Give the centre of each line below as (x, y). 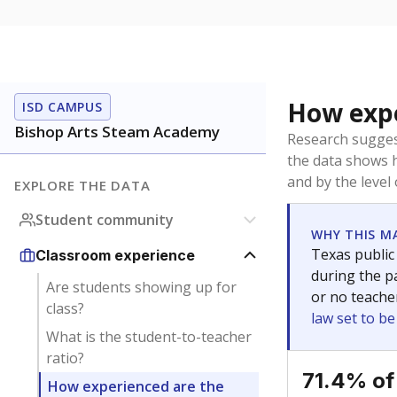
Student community (105, 220)
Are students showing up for (141, 287)
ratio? (65, 358)
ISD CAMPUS (62, 107)
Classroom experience (115, 255)
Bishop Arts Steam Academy (117, 132)
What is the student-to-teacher (148, 337)
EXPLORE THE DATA (82, 185)
